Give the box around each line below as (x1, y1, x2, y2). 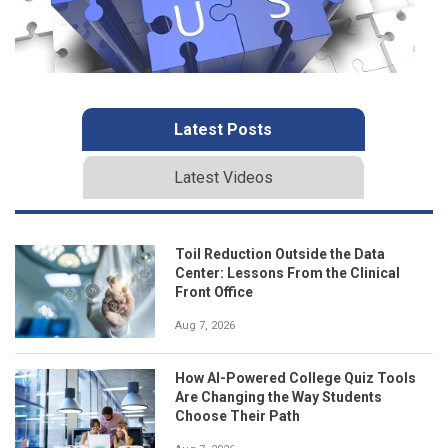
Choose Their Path (175, 408, 300, 425)
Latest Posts (174, 119, 272, 139)
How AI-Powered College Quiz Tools (175, 370, 416, 387)
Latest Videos (173, 167, 273, 187)
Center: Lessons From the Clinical (175, 264, 400, 281)
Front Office (175, 283, 253, 300)
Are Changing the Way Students (175, 389, 382, 406)
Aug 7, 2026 (175, 318, 235, 332)
